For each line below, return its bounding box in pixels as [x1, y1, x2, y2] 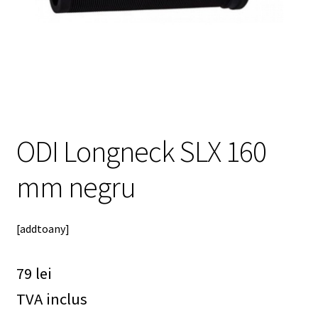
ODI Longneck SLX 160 [16, 132, 266, 170]
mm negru [16, 168, 136, 205]
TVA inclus [16, 289, 87, 309]
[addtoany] [16, 221, 70, 236]
